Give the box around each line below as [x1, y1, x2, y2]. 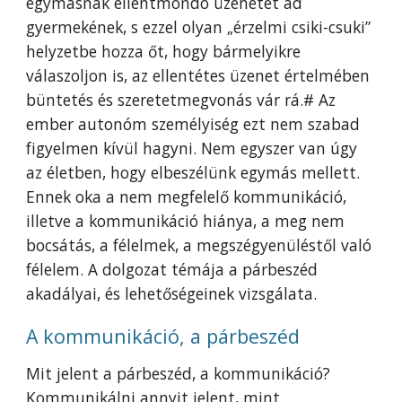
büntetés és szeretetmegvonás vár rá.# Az [26, 89, 336, 110]
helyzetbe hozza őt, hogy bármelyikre [26, 40, 301, 62]
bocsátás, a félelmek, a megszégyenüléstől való [26, 234, 372, 256]
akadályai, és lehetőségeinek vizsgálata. [26, 283, 318, 304]
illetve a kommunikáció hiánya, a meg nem [26, 210, 345, 232]
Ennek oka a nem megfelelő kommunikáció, [26, 186, 347, 207]
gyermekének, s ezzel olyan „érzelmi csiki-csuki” [26, 16, 371, 38]
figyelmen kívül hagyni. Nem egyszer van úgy [26, 137, 358, 159]
